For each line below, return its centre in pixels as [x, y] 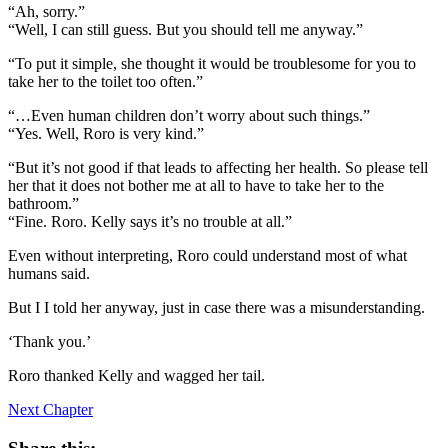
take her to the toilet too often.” [105, 81]
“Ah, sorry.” [46, 11]
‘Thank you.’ [49, 341]
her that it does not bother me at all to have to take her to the [196, 185]
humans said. [49, 273]
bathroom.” [43, 203]
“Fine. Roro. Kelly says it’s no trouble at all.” [150, 221]
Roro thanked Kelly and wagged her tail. [136, 375]
